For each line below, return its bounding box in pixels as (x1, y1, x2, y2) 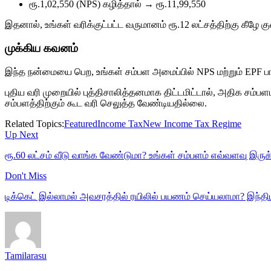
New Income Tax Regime (143, 118, 241, 129)
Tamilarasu (5, 250, 47, 261)
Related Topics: (5, 118, 64, 129)
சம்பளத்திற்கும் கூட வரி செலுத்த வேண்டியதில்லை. (5, 97, 207, 108)
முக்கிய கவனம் (5, 42, 78, 54)
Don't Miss (5, 170, 47, 181)
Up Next (5, 129, 38, 140)
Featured (64, 118, 97, 129)
